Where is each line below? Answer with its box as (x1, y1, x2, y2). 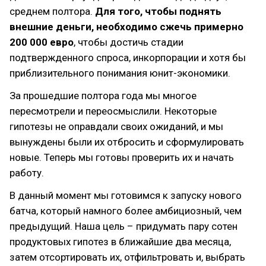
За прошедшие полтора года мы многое (9, 90, 197, 102)
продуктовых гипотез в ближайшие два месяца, (9, 236, 231, 248)
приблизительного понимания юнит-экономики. (9, 67, 230, 79)
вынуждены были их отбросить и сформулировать (9, 136, 244, 148)
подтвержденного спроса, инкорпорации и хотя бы (9, 52, 246, 64)
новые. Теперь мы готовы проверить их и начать (9, 151, 234, 163)
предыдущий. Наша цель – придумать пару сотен (9, 220, 237, 232)
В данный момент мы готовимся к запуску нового (9, 189, 242, 201)
